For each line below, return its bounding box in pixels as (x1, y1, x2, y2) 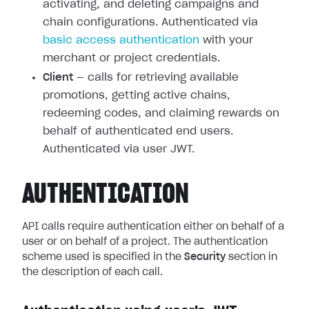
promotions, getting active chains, (43, 90, 230, 101)
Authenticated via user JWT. (43, 144, 195, 154)
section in (226, 252, 277, 262)
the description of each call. (22, 268, 163, 277)
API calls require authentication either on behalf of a (22, 222, 284, 232)
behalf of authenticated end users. (43, 126, 233, 137)
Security (184, 252, 226, 262)
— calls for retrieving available (73, 72, 239, 83)
